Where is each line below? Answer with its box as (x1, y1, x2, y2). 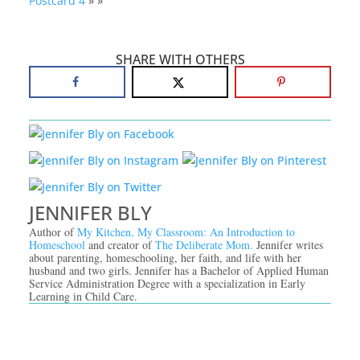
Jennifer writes (256, 236, 323, 252)
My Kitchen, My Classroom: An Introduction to (76, 223, 295, 239)
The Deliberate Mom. (154, 236, 256, 252)
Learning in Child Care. (28, 288, 137, 304)
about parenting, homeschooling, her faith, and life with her (28, 249, 301, 265)
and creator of (84, 236, 155, 252)
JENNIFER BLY (28, 198, 152, 226)
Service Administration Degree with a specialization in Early (28, 275, 305, 291)
